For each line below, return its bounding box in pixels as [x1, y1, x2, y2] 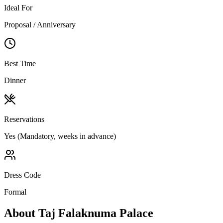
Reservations [4, 115, 44, 124]
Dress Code [4, 171, 41, 180]
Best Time [4, 59, 36, 68]
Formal [4, 188, 26, 197]
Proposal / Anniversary [4, 20, 76, 29]
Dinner [4, 76, 26, 85]
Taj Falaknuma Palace [38, 207, 153, 220]
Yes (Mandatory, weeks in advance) [4, 132, 116, 141]
